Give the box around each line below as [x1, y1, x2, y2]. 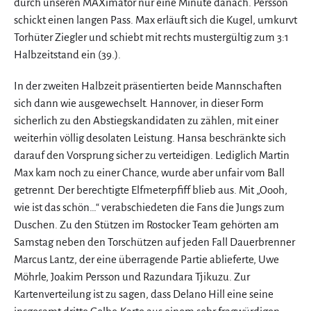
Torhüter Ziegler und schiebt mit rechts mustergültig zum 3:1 [14, 31, 289, 43]
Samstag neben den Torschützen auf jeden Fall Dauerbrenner [14, 235, 295, 248]
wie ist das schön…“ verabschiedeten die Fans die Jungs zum [14, 201, 285, 213]
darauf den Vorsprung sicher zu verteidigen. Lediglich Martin [14, 149, 289, 161]
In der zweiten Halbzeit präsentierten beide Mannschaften [14, 79, 282, 92]
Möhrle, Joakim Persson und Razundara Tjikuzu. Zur [14, 270, 250, 283]
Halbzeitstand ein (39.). [14, 48, 121, 60]
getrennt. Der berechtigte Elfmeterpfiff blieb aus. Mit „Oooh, [14, 183, 287, 196]
